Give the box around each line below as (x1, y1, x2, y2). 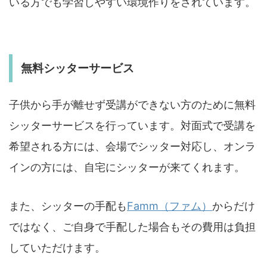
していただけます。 (9, 241, 105, 254)
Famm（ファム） (127, 199, 212, 212)
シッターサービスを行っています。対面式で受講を (9, 119, 256, 132)
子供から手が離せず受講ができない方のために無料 (9, 98, 256, 111)
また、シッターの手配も (9, 199, 127, 212)
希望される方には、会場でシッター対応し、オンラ (9, 139, 256, 153)
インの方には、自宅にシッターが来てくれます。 (9, 160, 245, 173)
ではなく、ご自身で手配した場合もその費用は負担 (9, 220, 256, 233)
